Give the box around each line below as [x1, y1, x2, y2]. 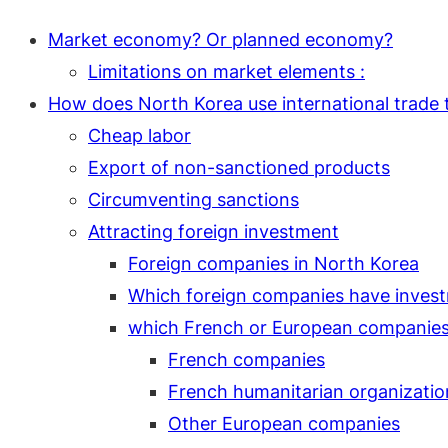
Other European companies [168, 413, 400, 434]
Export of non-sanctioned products [88, 157, 390, 178]
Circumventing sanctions [88, 189, 299, 210]
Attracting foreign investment [88, 221, 339, 242]
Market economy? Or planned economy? [48, 29, 393, 50]
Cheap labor [88, 125, 191, 146]
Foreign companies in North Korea [128, 253, 419, 274]
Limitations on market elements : [88, 61, 365, 82]
